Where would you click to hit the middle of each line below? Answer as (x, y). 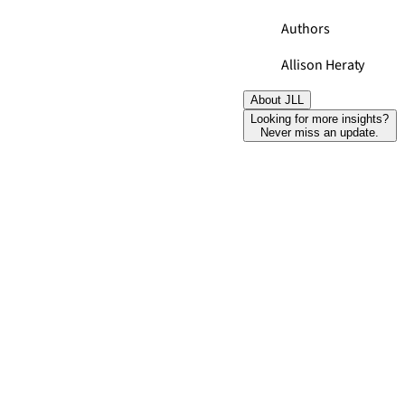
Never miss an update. (320, 132)
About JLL (277, 100)
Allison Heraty (323, 65)
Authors (306, 29)
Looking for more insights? (320, 119)
